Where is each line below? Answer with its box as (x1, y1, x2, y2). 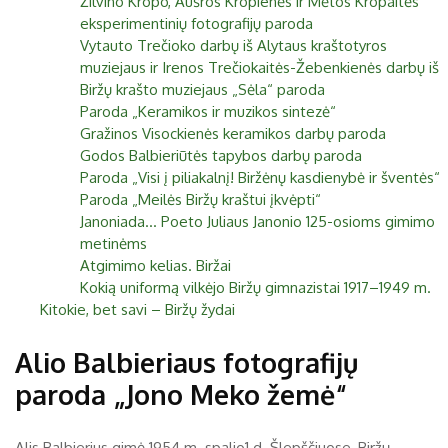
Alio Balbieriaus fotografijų (15, 345, 358, 379)
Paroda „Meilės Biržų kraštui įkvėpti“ (80, 190, 321, 209)
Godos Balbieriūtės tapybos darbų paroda (80, 146, 362, 165)
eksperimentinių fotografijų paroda (80, 14, 313, 33)
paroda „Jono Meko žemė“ (15, 377, 348, 411)
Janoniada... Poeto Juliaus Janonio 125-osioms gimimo (80, 212, 435, 231)
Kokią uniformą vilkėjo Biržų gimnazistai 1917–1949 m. (80, 278, 431, 297)
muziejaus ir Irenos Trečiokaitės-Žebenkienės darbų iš (80, 58, 439, 77)
